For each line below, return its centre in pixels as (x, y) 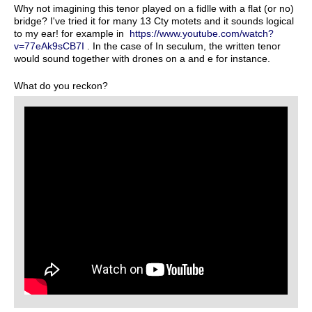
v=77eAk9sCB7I (49, 46)
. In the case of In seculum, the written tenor (182, 46)
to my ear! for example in (72, 33)
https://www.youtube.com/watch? (202, 33)
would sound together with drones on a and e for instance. (142, 58)
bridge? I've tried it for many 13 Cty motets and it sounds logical (154, 21)
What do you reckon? (61, 85)
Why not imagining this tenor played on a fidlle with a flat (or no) (154, 8)
